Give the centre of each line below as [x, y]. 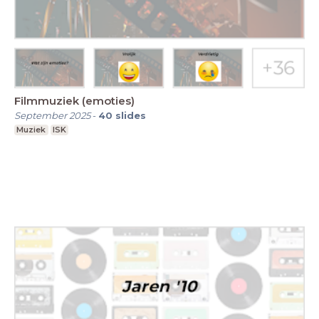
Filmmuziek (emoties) [74, 100]
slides [131, 115]
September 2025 [52, 115]
